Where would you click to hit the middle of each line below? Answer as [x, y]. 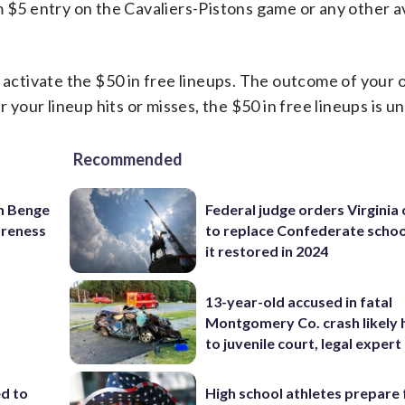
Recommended [128, 159]
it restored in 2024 [267, 251]
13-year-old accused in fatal [299, 301]
